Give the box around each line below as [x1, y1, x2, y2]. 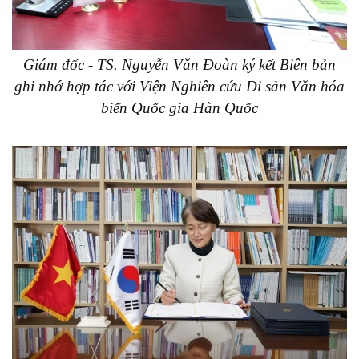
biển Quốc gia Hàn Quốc [101, 99, 258, 117]
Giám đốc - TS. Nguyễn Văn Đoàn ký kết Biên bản [23, 56, 336, 74]
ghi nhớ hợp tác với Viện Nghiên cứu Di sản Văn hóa [14, 78, 345, 95]
